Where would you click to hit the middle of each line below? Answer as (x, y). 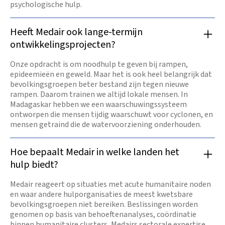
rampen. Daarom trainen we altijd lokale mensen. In (99, 94)
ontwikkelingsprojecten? (63, 44)
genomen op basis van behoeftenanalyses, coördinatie (103, 214)
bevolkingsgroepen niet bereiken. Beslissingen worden (104, 204)
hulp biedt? (34, 164)
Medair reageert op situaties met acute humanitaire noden (110, 184)
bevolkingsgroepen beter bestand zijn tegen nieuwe (99, 84)
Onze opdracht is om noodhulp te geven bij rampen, (99, 64)
